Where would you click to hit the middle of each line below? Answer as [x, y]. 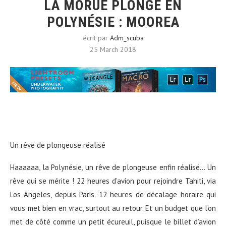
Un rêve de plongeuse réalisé [58, 145]
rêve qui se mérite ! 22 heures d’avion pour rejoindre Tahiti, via [113, 181]
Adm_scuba [127, 38]
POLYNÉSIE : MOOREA [113, 22]
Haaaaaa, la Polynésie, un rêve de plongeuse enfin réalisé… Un [113, 167]
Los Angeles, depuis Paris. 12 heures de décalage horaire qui [113, 195]
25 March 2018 [113, 49]
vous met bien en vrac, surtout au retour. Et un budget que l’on [113, 208]
